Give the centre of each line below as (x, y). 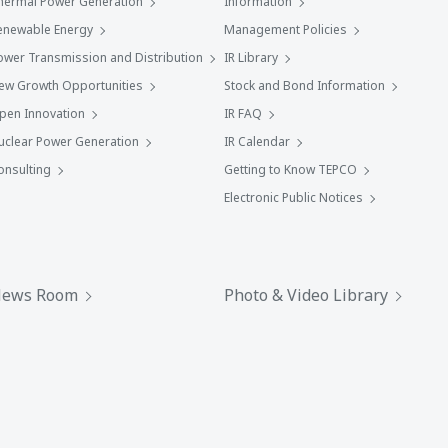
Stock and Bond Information (304, 85)
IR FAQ (243, 113)
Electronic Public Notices (293, 197)
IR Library (251, 57)
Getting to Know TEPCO (290, 169)
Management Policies (285, 29)
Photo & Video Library (306, 295)
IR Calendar (257, 141)
